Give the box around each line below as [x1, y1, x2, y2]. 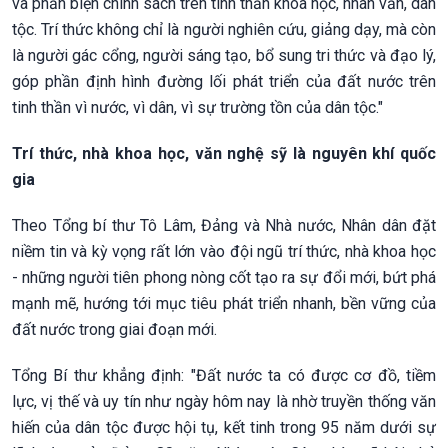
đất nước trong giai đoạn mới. [12, 319, 217, 339]
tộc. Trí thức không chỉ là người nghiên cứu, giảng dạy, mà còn [12, 19, 436, 39]
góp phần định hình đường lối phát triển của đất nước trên [12, 71, 436, 91]
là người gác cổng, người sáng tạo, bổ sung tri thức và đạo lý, [12, 45, 436, 65]
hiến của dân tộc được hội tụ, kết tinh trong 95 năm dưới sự [12, 417, 436, 437]
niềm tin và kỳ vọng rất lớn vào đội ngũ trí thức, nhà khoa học [12, 241, 436, 261]
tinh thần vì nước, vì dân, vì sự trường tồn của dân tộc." [12, 97, 383, 117]
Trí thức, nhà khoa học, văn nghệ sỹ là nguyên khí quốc [12, 143, 436, 163]
